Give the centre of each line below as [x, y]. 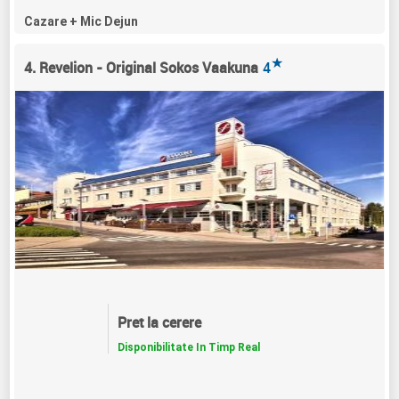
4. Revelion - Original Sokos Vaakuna [142, 67]
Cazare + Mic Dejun [81, 21]
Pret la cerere [159, 322]
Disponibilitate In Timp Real [188, 347]
